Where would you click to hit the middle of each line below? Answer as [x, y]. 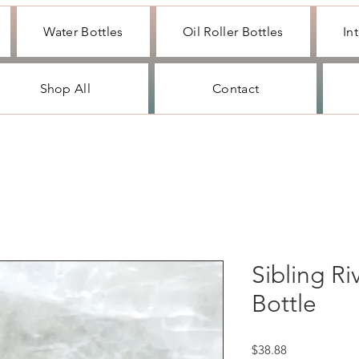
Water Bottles [83, 32]
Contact [236, 89]
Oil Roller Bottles [233, 32]
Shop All [65, 89]
